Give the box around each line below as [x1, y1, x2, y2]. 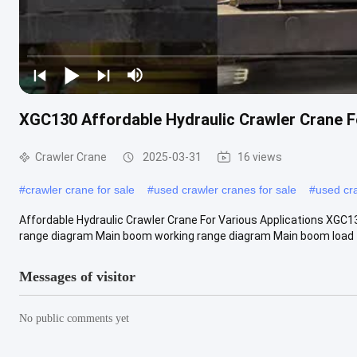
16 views [237, 150, 282, 163]
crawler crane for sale [25, 182, 135, 196]
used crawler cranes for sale [154, 182, 296, 196]
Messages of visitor [19, 268, 135, 284]
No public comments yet [19, 312, 129, 324]
